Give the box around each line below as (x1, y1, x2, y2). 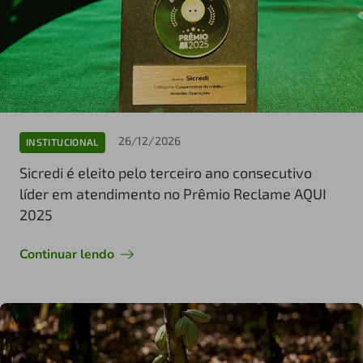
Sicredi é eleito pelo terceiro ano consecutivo (19, 163, 312, 181)
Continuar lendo (19, 245, 114, 263)
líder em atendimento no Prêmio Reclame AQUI (19, 184, 327, 203)
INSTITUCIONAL (26, 136, 99, 148)
